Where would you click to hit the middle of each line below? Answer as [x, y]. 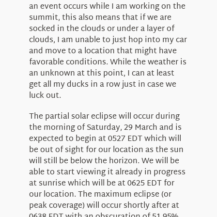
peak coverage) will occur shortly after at [104, 206]
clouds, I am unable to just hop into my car [108, 40]
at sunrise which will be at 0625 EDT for [101, 184]
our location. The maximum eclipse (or [100, 195]
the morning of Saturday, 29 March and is [105, 128]
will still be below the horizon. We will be [104, 161]
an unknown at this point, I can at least [101, 74]
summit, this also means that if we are [100, 18]
